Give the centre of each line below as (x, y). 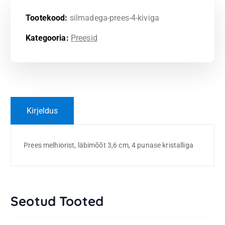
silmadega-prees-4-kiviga (115, 18)
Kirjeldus (42, 110)
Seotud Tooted (57, 201)
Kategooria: (48, 38)
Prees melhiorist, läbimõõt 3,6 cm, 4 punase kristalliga (108, 145)
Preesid (84, 38)
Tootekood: (48, 18)
